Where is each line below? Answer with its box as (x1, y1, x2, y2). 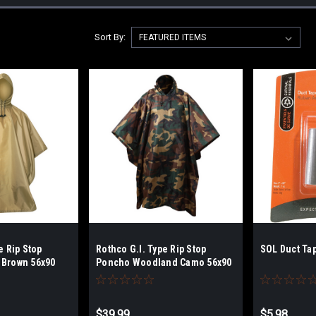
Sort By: (94, 32, 126, 42)
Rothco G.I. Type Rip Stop (96, 243, 207, 255)
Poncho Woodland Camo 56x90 (96, 256, 232, 268)
